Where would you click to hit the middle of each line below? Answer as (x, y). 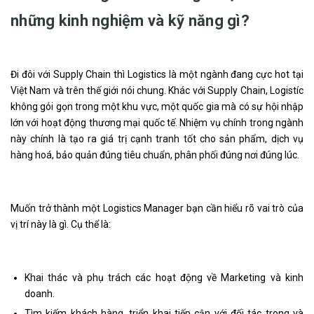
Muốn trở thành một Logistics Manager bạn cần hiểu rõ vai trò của (157, 208)
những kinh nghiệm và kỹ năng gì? (130, 20)
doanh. (40, 293)
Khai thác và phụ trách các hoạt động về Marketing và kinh (164, 277)
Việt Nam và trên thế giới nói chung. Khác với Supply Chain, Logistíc (157, 90)
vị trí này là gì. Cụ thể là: (61, 224)
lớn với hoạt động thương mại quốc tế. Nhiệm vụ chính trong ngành (157, 122)
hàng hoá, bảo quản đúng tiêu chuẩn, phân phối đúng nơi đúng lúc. (155, 155)
